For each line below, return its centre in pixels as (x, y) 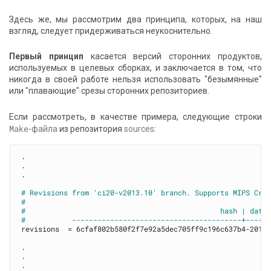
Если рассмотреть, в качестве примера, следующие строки (135, 117)
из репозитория (91, 129)
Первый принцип (47, 57)
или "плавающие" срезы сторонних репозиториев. (109, 91)
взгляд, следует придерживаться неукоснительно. (111, 31)
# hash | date (144, 210)
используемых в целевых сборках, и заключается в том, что (135, 68)
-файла (43, 129)
